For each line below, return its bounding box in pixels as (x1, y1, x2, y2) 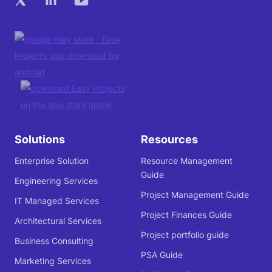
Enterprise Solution (15, 155, 89, 166)
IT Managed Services (15, 195, 99, 206)
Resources (140, 133, 198, 146)
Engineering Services (15, 175, 98, 186)
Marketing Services (15, 256, 91, 267)
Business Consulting (15, 236, 93, 246)
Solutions (15, 133, 65, 146)
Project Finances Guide (140, 209, 232, 220)
